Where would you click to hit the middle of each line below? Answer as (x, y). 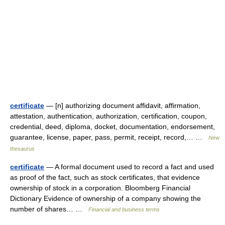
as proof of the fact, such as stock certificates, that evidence (105, 177)
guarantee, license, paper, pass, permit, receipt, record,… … (109, 137)
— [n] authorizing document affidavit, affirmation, (122, 105)
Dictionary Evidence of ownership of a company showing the (105, 198)
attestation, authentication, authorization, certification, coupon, (108, 116)
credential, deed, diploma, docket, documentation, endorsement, (113, 127)
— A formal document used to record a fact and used (129, 167)
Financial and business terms (124, 209)
